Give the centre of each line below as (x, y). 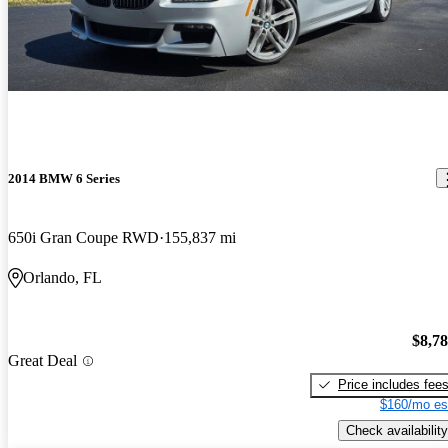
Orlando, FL (62, 278)
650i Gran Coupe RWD (83, 238)
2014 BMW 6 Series (64, 178)
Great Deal (42, 361)
